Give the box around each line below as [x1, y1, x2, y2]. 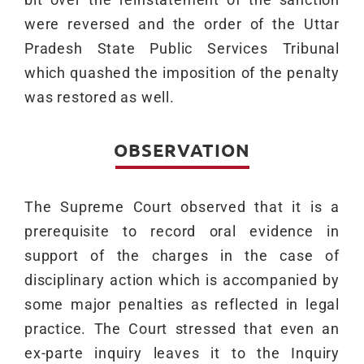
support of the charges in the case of [24, 247, 340, 265]
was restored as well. [24, 89, 175, 106]
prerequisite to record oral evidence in [24, 223, 340, 240]
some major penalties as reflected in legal [24, 296, 340, 314]
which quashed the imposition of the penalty [24, 64, 340, 82]
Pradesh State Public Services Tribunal [24, 40, 340, 58]
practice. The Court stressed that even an [24, 320, 340, 338]
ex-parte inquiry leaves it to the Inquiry [24, 344, 340, 362]
